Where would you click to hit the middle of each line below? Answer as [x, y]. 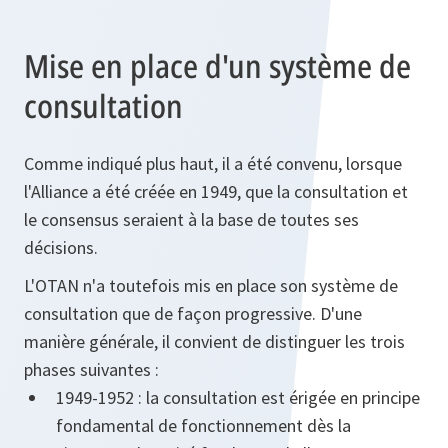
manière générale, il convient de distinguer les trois [214, 342]
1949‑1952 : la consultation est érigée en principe [238, 398]
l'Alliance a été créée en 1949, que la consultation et [216, 192]
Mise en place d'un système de [217, 66]
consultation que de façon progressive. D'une [193, 314]
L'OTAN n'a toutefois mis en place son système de [211, 286]
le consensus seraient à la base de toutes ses [191, 220]
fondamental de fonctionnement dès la [203, 426]
